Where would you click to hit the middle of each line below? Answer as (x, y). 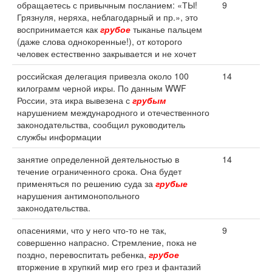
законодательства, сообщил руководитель (101, 124)
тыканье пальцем (166, 29)
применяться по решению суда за (86, 183)
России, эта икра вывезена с (75, 100)
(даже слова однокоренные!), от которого (100, 41)
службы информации (59, 137)
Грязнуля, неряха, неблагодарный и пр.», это (107, 17)
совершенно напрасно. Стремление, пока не (107, 242)
